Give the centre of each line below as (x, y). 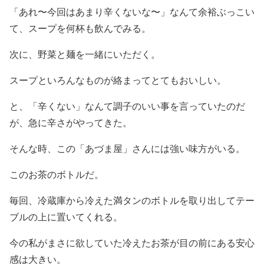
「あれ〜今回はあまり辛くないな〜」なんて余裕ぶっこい (132, 11)
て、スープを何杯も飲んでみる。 (80, 28)
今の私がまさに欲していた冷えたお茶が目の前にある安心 (132, 242)
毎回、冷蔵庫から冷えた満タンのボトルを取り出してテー (132, 200)
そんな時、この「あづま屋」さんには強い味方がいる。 (127, 148)
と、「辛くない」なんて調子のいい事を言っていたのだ (127, 106)
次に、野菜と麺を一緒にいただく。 (85, 54)
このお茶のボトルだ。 (57, 174)
